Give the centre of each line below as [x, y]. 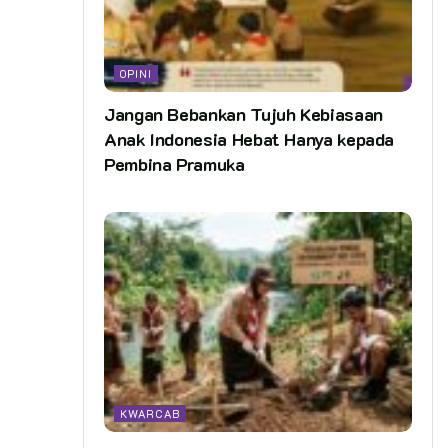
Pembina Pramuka [174, 163]
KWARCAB [150, 413]
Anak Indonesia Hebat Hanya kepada [249, 138]
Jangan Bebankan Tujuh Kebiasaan [243, 113]
